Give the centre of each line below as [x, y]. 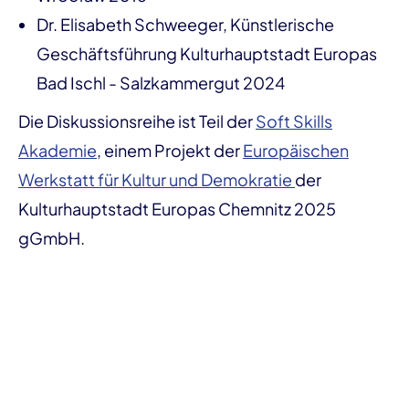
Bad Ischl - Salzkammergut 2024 [161, 83]
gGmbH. [52, 238]
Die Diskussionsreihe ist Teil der [137, 121]
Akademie [58, 150]
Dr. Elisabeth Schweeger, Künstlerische [185, 24]
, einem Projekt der [170, 150]
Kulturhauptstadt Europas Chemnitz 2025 [177, 209]
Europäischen [296, 150]
